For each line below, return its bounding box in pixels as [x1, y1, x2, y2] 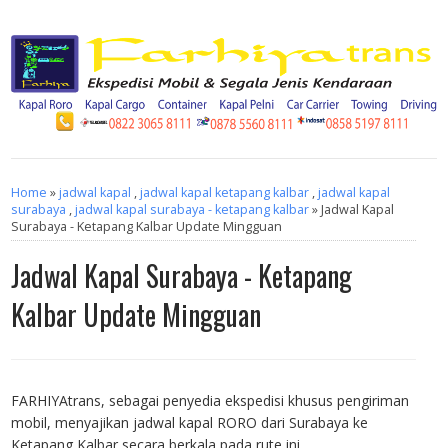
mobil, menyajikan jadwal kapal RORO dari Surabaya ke [11, 413, 369, 433]
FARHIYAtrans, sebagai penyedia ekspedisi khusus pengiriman [11, 391, 410, 411]
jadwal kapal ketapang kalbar [140, 184, 310, 202]
